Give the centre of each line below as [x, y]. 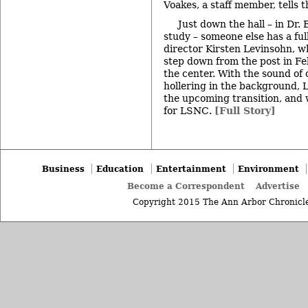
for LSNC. [189, 111]
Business [64, 169]
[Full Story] [245, 111]
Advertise [278, 186]
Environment [268, 169]
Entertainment [191, 169]
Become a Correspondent [186, 186]
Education [120, 169]
